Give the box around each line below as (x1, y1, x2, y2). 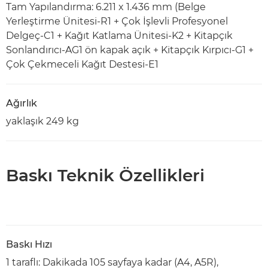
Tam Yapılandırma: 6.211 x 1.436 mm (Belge (6, 1, 206, 13)
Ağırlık (6, 98, 37, 109)
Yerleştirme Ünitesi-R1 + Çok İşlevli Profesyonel (6, 16, 228, 27)
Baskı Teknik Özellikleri (6, 165, 205, 185)
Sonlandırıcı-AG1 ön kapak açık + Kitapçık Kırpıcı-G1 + (6, 44, 254, 56)
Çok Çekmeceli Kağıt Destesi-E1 (6, 59, 159, 70)
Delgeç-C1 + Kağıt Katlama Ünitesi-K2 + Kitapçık (6, 30, 233, 41)
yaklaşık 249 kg (6, 115, 79, 127)
